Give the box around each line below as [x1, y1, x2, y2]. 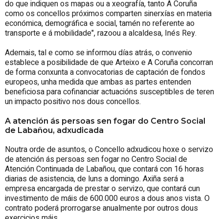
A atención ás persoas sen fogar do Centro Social [5, 116, 205, 126]
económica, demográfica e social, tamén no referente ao [5, 17, 195, 29]
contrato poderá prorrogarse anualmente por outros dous [5, 202, 198, 214]
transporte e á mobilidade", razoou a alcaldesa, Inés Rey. [5, 27, 197, 39]
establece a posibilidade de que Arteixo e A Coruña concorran [5, 56, 213, 68]
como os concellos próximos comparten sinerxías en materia [5, 7, 212, 20]
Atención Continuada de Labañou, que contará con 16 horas [5, 163, 204, 175]
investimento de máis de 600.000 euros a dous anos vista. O [5, 192, 210, 204]
